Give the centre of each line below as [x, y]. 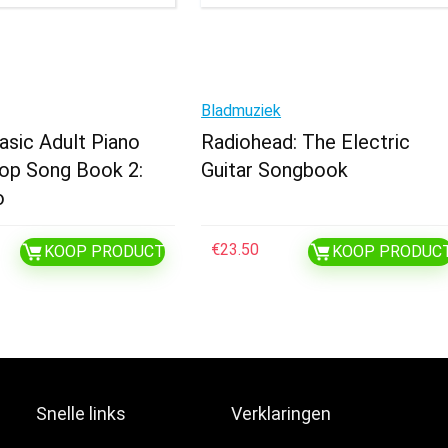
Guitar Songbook [275, 170]
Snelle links [81, 414]
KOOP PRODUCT [105, 252]
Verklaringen [281, 414]
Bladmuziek [241, 111]
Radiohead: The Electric [306, 142]
